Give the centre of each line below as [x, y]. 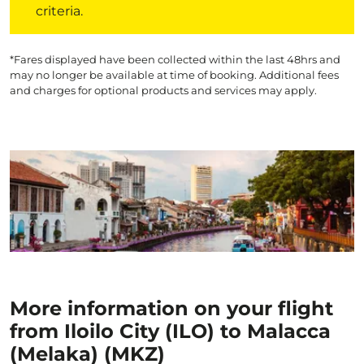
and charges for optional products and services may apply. [163, 90]
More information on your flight [171, 308]
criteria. [59, 11]
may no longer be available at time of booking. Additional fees [174, 75]
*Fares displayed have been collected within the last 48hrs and [175, 59]
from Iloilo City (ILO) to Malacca [170, 331]
